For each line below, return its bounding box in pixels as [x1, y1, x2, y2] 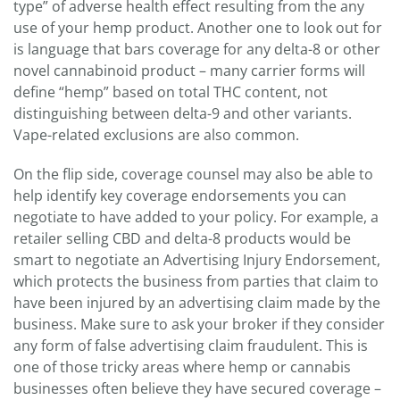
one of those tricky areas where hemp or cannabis [13, 357, 351, 378]
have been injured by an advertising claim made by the [13, 293, 380, 313]
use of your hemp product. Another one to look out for [13, 18, 382, 38]
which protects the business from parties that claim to [13, 271, 379, 292]
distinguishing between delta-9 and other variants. [13, 104, 352, 124]
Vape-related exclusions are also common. [13, 125, 299, 146]
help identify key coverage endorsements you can [13, 186, 346, 206]
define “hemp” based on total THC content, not [13, 82, 328, 103]
